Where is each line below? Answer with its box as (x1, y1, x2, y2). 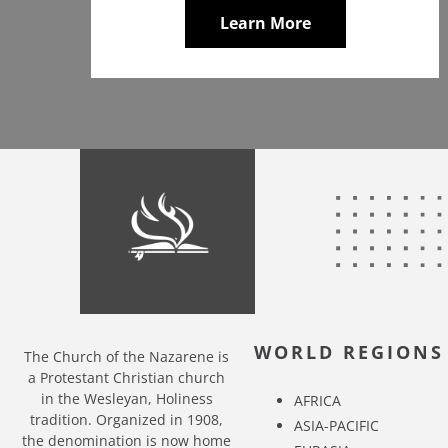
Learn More (219, 12, 311, 34)
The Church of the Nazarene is (24, 347, 230, 366)
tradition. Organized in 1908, (30, 410, 224, 429)
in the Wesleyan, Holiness (40, 389, 213, 408)
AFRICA (293, 391, 341, 410)
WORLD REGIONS (253, 340, 444, 364)
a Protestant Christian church (28, 368, 226, 387)
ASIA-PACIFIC (293, 416, 379, 435)
